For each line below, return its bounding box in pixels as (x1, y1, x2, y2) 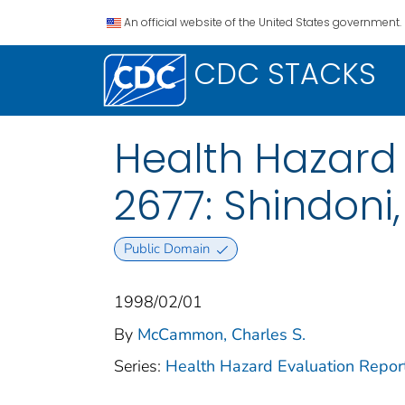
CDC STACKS (193, 53, 376, 94)
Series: (114, 355, 165, 378)
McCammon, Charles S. (137, 324, 306, 346)
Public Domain (123, 240, 210, 259)
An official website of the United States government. (124, 14, 401, 30)
